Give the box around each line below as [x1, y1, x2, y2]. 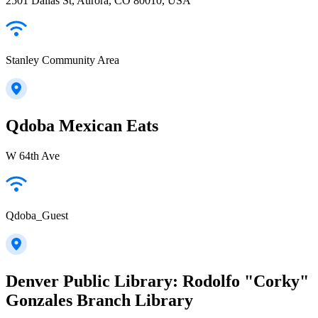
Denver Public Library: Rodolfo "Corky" [6, 271, 309, 290]
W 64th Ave [6, 150, 60, 162]
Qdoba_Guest [6, 209, 68, 221]
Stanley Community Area [6, 54, 119, 67]
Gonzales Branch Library [6, 290, 193, 309]
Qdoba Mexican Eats [6, 116, 158, 136]
